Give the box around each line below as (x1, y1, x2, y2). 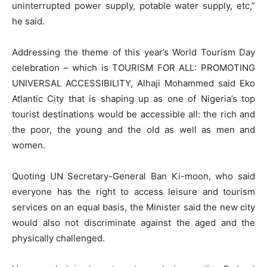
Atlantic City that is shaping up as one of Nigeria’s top (12, 93, 255, 105)
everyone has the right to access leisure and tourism (12, 186, 255, 198)
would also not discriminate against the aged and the (12, 217, 255, 229)
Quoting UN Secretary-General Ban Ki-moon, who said (12, 170, 255, 182)
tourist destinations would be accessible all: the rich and (12, 108, 255, 120)
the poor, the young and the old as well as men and (12, 124, 255, 136)
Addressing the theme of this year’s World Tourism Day (12, 46, 255, 58)
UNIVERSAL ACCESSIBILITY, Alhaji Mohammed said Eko (12, 77, 255, 89)
